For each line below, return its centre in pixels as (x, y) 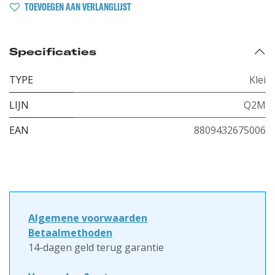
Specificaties (53, 51)
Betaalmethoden (70, 232)
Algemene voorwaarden (88, 218)
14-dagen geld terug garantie (96, 247)
